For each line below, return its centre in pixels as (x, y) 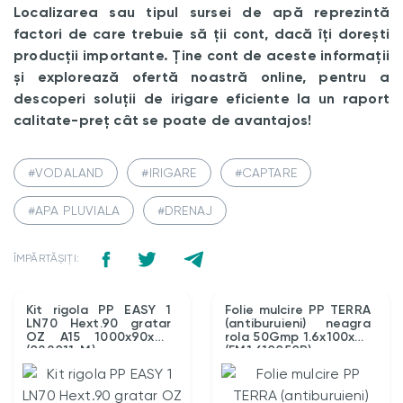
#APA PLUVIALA (74, 211)
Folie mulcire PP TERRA (298, 310)
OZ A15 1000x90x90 (99, 337)
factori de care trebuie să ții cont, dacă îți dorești (201, 34)
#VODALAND (66, 173)
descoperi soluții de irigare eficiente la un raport (201, 99)
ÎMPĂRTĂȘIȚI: (46, 259)
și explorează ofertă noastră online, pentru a (201, 77)
